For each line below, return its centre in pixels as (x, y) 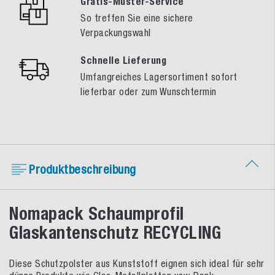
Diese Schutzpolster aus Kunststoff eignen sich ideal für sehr (137, 263)
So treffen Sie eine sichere (137, 17)
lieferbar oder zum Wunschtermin (149, 91)
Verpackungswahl (116, 32)
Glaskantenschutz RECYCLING (115, 232)
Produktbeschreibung (83, 169)
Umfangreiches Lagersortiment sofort (159, 76)
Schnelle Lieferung (123, 60)
